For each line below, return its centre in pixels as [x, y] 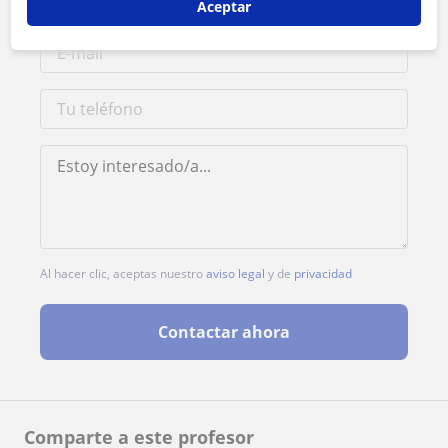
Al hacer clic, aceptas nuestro [123, 273]
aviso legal [235, 273]
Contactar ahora [224, 331]
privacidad [323, 273]
